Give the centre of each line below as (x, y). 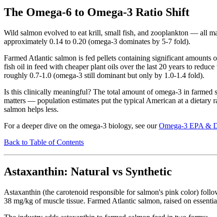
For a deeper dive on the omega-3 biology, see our (81, 125)
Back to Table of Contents (44, 142)
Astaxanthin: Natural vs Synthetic (88, 171)
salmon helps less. (31, 109)
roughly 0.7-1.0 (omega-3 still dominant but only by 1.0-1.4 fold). (104, 75)
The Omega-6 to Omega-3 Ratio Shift (97, 12)
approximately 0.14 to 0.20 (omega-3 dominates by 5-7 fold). (97, 41)
